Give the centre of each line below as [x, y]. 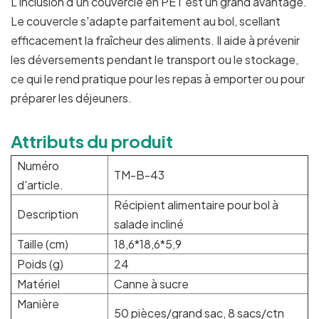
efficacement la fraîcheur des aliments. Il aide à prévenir [155, 41]
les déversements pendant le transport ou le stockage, [155, 60]
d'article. [40, 185]
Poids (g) [40, 264]
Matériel [38, 284]
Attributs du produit [92, 141]
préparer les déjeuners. [71, 98]
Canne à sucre [151, 284]
